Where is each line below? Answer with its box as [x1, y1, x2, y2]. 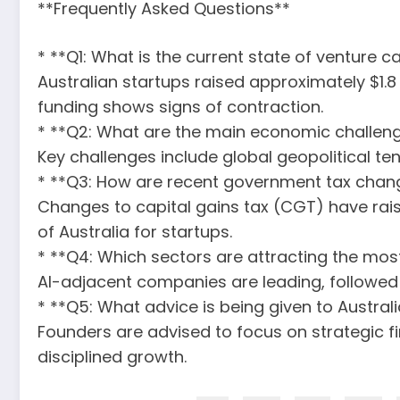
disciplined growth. [37, 345, 187, 368]
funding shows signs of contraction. [37, 95, 323, 118]
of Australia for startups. [37, 220, 232, 243]
